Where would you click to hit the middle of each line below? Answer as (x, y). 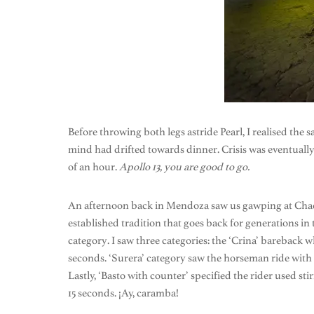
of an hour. (94, 167)
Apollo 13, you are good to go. (184, 167)
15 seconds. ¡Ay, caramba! (123, 293)
